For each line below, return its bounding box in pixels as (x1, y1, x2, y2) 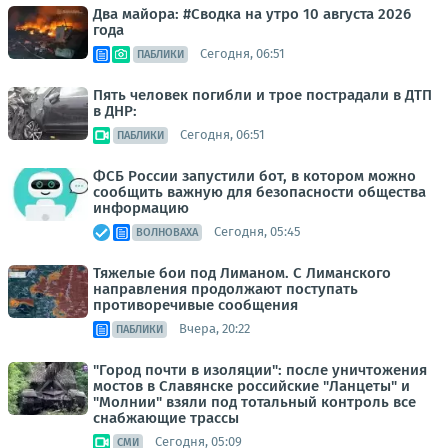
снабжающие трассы (93, 408, 239, 427)
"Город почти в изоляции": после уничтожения (93, 360, 427, 379)
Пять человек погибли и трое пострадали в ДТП (93, 85, 432, 104)
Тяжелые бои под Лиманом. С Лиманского (93, 263, 391, 282)
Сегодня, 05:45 (214, 224, 301, 240)
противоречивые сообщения (93, 295, 298, 314)
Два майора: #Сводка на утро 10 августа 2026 (93, 4, 411, 23)
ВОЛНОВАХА (136, 225, 198, 239)
